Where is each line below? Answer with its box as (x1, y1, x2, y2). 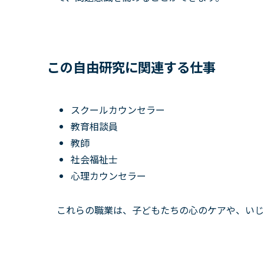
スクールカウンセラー (71, 103, 165, 117)
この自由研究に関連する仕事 (47, 57, 216, 77)
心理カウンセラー (71, 169, 146, 183)
